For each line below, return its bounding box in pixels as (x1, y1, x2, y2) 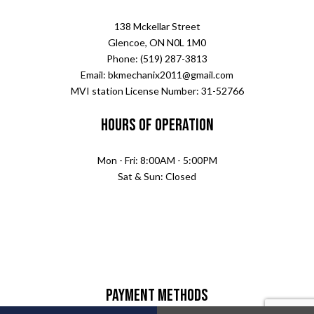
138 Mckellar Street (114, 20, 200, 33)
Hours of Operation (100, 115, 214, 136)
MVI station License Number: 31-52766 (70, 85, 244, 97)
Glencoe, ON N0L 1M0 (108, 36, 206, 49)
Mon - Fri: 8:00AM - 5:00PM (97, 154, 217, 167)
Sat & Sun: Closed (118, 170, 196, 183)
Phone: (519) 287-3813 (107, 53, 207, 65)
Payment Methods (106, 285, 208, 306)
